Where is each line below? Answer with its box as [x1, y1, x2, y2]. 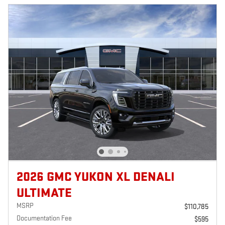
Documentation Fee [17, 213, 72, 222]
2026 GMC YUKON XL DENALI [17, 169, 175, 185]
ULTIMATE [17, 185, 72, 201]
